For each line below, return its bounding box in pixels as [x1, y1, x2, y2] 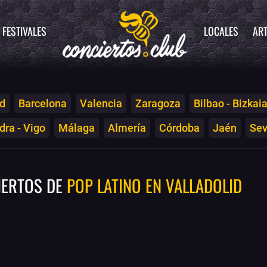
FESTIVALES [2, 23, 46, 39]
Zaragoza [135, 97, 181, 110]
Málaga [58, 121, 95, 134]
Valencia [80, 97, 122, 110]
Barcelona [18, 97, 67, 110]
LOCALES [204, 23, 238, 39]
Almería [108, 121, 146, 134]
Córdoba [159, 121, 200, 134]
